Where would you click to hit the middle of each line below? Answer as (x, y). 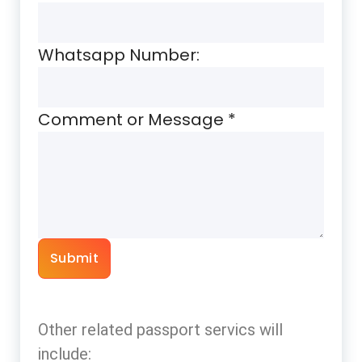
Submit (74, 258)
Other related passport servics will (160, 329)
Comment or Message (133, 119)
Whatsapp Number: (119, 55)
